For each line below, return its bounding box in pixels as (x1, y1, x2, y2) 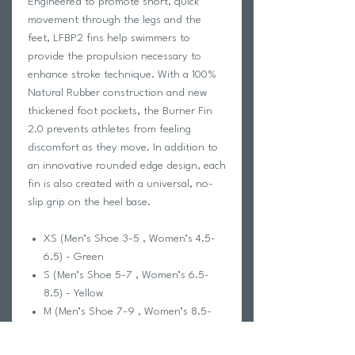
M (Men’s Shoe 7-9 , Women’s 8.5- (44, 305, 212, 317)
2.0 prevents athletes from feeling (28, 123, 191, 135)
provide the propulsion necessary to (28, 50, 201, 62)
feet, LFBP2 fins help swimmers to (28, 32, 190, 44)
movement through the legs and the (28, 13, 201, 25)
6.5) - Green (44, 250, 104, 262)
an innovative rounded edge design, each (28, 159, 226, 171)
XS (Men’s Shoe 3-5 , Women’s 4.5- (44, 232, 216, 244)
